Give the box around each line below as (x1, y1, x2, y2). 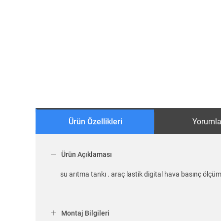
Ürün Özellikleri (69, 117, 122, 127)
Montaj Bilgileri (61, 209, 110, 218)
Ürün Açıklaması (61, 150, 112, 159)
